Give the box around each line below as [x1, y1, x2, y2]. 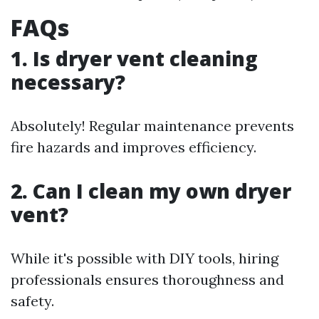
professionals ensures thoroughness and [11, 271, 284, 289]
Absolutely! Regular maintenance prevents [11, 117, 294, 135]
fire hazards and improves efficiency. [11, 138, 256, 157]
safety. [11, 292, 54, 310]
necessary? [11, 68, 125, 96]
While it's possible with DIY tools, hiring [11, 249, 278, 268]
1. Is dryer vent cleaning [11, 45, 258, 73]
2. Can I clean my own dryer [11, 177, 291, 205]
